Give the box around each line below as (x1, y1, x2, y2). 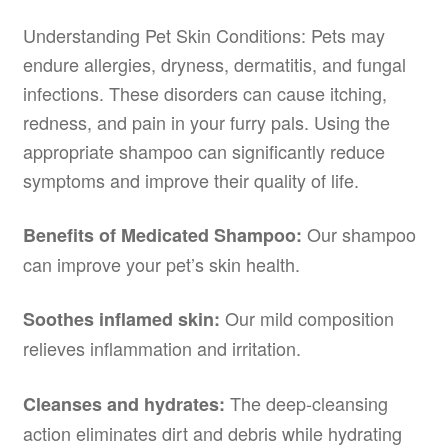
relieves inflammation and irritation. (22, 335, 301, 362)
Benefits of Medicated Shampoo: (22, 222, 302, 249)
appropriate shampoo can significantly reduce (22, 137, 385, 164)
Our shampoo (301, 221, 416, 248)
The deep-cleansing (224, 389, 388, 416)
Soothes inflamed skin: (22, 306, 220, 333)
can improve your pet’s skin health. (22, 251, 300, 278)
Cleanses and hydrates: (22, 390, 225, 417)
